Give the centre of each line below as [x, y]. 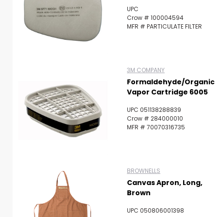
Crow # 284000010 [155, 118]
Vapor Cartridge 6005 [167, 92]
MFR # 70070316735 [156, 127]
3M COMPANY [146, 70]
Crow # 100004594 [155, 18]
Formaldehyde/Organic [171, 82]
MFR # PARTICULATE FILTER [164, 26]
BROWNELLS [144, 171]
